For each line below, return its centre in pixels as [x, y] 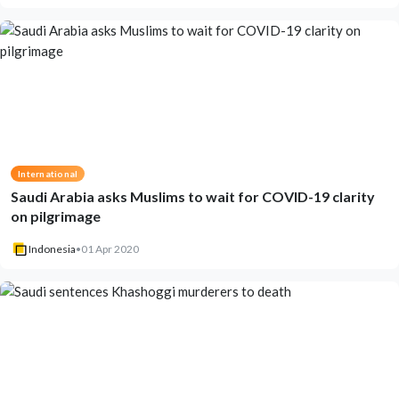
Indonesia [52, 249]
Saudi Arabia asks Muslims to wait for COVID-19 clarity [193, 197]
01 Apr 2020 [110, 249]
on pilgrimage [56, 216]
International [48, 174]
